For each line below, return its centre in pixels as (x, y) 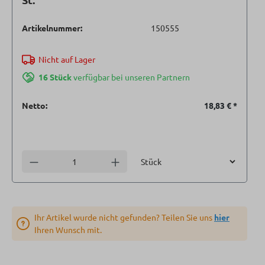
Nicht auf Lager (67, 59)
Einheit (147, 155)
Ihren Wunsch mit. (68, 229)
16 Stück (56, 77)
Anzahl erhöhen (140, 161)
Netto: (35, 106)
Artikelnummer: (52, 28)
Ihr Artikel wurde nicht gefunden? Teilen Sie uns (124, 217)
